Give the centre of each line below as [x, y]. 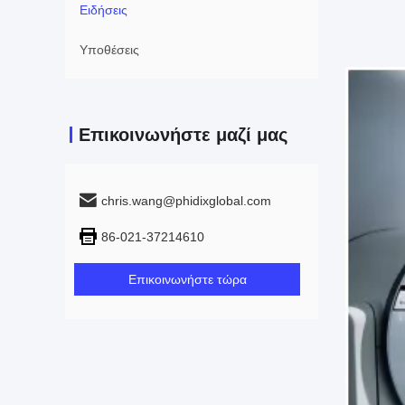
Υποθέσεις [109, 50]
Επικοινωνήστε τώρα [187, 279]
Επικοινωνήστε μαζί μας [183, 135]
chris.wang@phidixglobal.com [186, 201]
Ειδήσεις [104, 10]
